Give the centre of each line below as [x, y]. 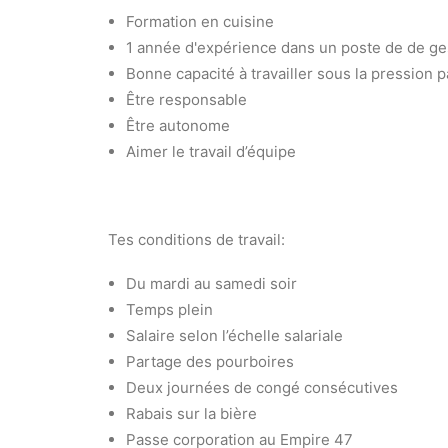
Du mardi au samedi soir [211, 283]
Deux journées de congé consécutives [262, 387]
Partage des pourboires [210, 361]
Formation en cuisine [200, 21]
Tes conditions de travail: [196, 239]
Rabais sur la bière [191, 413]
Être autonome [178, 125]
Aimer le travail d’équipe [211, 151]
